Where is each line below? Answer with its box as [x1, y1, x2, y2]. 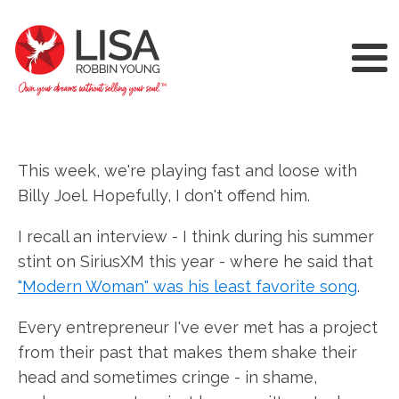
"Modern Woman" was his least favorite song [18, 277, 357, 296]
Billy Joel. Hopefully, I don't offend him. [18, 186, 310, 205]
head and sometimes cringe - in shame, [18, 368, 317, 387]
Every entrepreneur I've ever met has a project [18, 318, 378, 337]
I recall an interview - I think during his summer [18, 227, 374, 246]
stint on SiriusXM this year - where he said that [18, 252, 373, 271]
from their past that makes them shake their [18, 343, 357, 362]
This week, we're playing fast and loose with [18, 161, 357, 180]
